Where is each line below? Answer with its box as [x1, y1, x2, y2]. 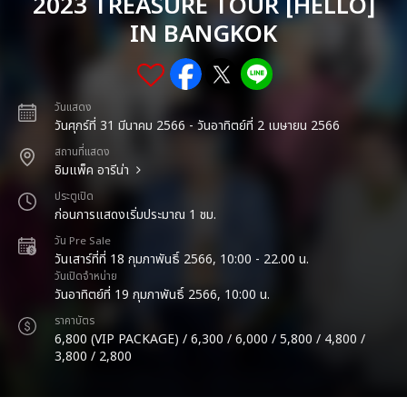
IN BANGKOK [130, 16, 277, 53]
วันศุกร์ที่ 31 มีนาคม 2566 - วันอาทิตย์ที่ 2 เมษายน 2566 [55, 116, 340, 135]
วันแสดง [55, 100, 92, 115]
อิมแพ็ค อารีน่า [55, 161, 129, 180]
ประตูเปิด [55, 189, 94, 204]
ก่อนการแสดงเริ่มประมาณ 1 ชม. [55, 205, 216, 224]
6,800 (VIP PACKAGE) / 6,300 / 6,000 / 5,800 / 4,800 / [55, 330, 365, 349]
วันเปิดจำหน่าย [55, 269, 117, 284]
